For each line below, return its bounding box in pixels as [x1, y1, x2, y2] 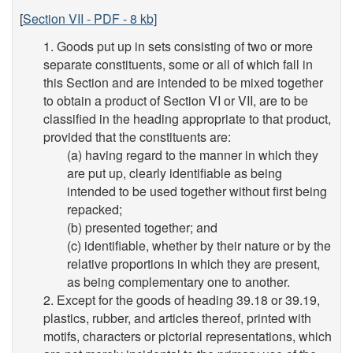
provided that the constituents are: [43, 127, 231, 146]
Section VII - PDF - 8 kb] [23, 9, 157, 28]
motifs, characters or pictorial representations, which [43, 326, 332, 345]
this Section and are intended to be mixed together [43, 72, 323, 91]
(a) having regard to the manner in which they [67, 145, 318, 164]
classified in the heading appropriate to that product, [43, 109, 331, 128]
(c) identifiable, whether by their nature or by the [67, 236, 331, 255]
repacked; [67, 199, 122, 218]
